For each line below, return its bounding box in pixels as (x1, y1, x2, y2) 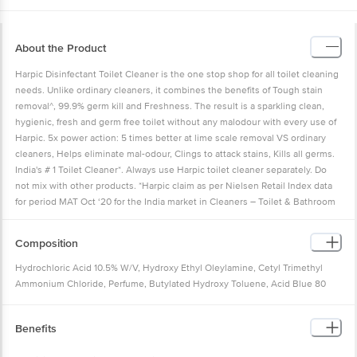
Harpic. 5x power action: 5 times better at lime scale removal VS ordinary (15, 131, 326, 144)
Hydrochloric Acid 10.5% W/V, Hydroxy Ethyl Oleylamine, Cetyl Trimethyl (15, 261, 323, 274)
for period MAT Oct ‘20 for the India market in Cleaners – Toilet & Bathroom (15, 195, 335, 208)
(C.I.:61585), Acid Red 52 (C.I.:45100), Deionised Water (15, 293, 243, 306)
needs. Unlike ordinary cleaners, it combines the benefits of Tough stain (15, 84, 323, 96)
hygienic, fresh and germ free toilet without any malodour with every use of (15, 116, 336, 128)
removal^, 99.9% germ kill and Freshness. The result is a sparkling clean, (15, 100, 324, 112)
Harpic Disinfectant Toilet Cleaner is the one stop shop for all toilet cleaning (15, 68, 339, 80)
